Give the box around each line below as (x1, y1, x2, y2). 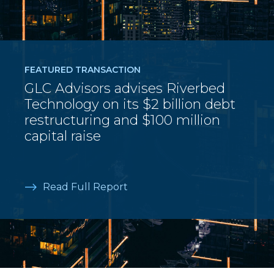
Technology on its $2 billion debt (24, 96, 235, 113)
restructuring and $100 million (24, 112, 220, 128)
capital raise (24, 128, 101, 144)
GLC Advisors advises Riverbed (24, 80, 225, 97)
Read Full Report (43, 181, 128, 193)
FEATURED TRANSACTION (24, 64, 141, 75)
